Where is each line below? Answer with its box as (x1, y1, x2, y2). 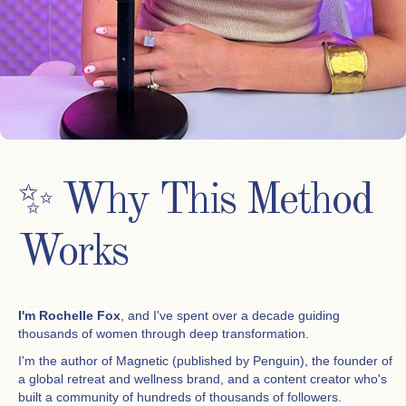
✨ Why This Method (18, 179, 372, 224)
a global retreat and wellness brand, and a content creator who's (18, 372, 387, 387)
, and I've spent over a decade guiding (121, 308, 340, 324)
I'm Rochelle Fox (18, 308, 121, 324)
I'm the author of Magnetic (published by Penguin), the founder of (18, 353, 392, 369)
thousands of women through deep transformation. (18, 326, 309, 342)
